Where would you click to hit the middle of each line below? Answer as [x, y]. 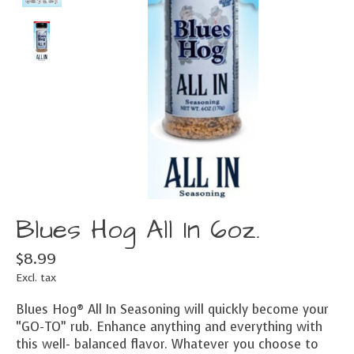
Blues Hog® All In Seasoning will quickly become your [172, 310]
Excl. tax [36, 278]
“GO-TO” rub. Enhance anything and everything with [169, 327]
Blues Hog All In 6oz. [138, 230]
